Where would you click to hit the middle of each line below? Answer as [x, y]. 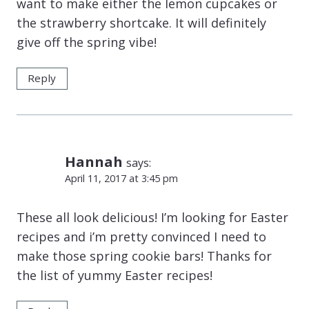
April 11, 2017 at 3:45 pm [121, 179]
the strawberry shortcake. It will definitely [141, 22]
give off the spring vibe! [87, 42]
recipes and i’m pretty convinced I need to [141, 236]
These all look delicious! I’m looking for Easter [152, 217]
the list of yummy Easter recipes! [114, 275]
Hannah [94, 162]
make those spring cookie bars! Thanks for [144, 256]
